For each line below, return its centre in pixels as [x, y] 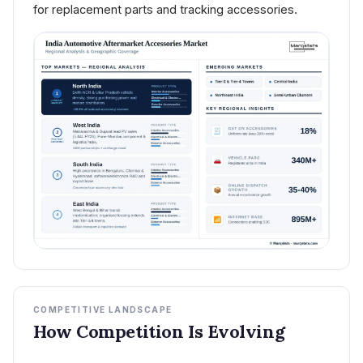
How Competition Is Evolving [159, 332]
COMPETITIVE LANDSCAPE [103, 310]
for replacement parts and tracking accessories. [165, 9]
